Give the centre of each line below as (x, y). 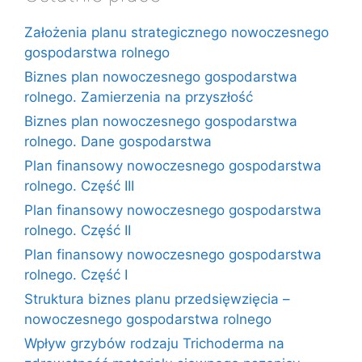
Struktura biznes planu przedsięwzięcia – (157, 299)
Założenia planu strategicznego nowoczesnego (177, 32)
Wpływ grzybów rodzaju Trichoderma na (154, 343)
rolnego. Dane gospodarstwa (118, 141)
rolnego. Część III (79, 186)
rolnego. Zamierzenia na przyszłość (139, 97)
